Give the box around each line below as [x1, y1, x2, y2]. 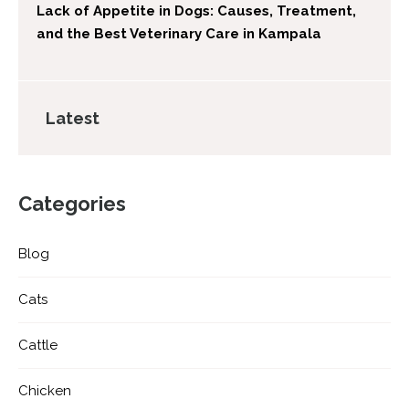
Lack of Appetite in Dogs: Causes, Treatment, [37, 3, 356, 20]
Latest [46, 109, 100, 129]
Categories [18, 192, 126, 216]
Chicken [18, 383, 71, 400]
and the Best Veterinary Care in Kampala [37, 26, 321, 43]
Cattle [18, 337, 58, 354]
